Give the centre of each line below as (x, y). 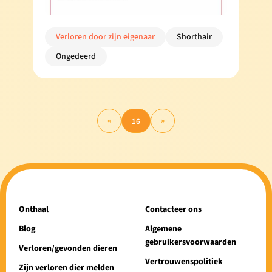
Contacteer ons (173, 209)
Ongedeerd (76, 56)
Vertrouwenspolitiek (184, 261)
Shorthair (194, 37)
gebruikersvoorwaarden (191, 242)
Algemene (163, 229)
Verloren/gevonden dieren (68, 248)
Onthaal (34, 209)
